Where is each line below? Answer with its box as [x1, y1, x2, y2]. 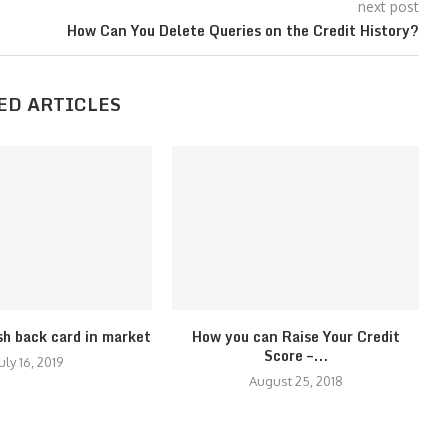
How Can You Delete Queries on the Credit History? [66, 19, 419, 42]
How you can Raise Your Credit [191, 325, 400, 349]
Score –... [263, 344, 328, 368]
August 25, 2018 [248, 373, 343, 390]
